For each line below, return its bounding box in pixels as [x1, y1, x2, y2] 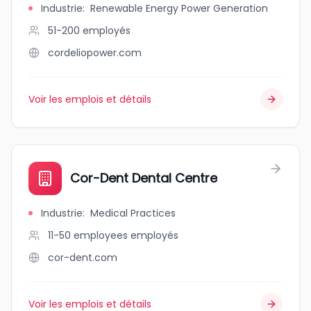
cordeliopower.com [48, 46, 142, 60]
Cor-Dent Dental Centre [70, 169, 217, 187]
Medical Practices [90, 206, 176, 220]
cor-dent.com [48, 251, 117, 264]
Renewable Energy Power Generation [90, 1, 268, 15]
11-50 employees [48, 228, 128, 242]
